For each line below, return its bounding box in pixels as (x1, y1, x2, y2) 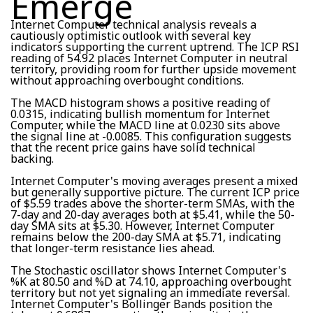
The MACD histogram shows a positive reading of (10, 94, 270, 110)
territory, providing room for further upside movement (10, 61, 296, 77)
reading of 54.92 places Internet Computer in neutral (10, 50, 288, 66)
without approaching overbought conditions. (10, 72, 244, 88)
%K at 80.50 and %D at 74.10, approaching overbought (10, 273, 291, 289)
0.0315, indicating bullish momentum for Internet (10, 105, 270, 122)
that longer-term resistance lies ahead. (10, 240, 214, 256)
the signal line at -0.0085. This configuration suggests (10, 128, 291, 144)
